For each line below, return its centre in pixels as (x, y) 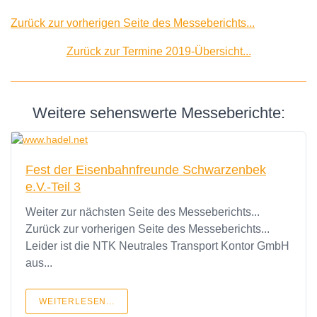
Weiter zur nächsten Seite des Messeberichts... (143, 212)
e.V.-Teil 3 (53, 186)
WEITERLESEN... (77, 301)
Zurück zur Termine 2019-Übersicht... (158, 51)
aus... (39, 263)
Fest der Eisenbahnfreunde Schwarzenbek (146, 169)
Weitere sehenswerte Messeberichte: (158, 113)
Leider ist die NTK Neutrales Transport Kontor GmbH (157, 246)
